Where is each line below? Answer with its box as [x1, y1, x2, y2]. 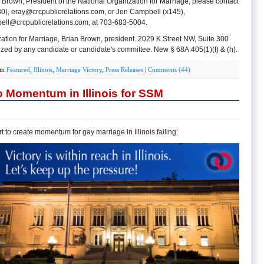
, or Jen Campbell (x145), [104, 7, 185, 16]
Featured [6, 65, 30, 73]
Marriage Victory [56, 65, 102, 73]
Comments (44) [148, 65, 190, 73]
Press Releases [105, 65, 143, 73]
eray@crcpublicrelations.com [11, 7, 104, 16]
